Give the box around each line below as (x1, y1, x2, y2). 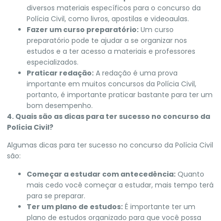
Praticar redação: (27, 68, 94, 78)
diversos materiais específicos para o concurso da (27, 2, 201, 13)
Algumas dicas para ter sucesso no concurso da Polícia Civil (7, 140, 213, 150)
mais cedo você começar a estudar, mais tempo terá (27, 180, 214, 190)
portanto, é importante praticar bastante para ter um (27, 89, 213, 100)
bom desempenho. (27, 100, 93, 110)
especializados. (27, 57, 78, 67)
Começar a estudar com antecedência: (27, 169, 176, 179)
